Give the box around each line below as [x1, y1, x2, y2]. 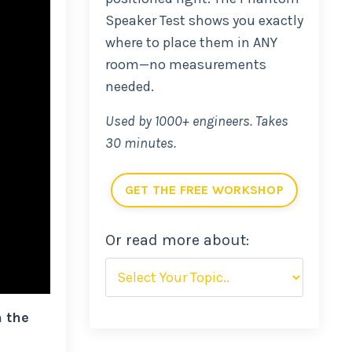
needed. [104, 78, 154, 95]
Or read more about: [104, 231, 249, 249]
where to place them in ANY [104, 34, 277, 51]
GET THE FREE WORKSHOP [124, 182, 284, 197]
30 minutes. [104, 134, 176, 152]
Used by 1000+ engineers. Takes [104, 112, 288, 130]
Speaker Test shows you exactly [104, 12, 303, 29]
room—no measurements [104, 56, 266, 73]
